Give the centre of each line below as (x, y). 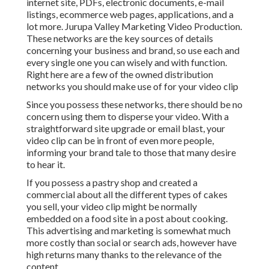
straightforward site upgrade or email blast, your (126, 128)
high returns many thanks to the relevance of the (124, 255)
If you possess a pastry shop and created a (112, 183)
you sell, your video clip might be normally (112, 207)
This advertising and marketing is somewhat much (128, 231)
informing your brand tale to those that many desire (131, 153)
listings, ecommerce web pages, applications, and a (130, 14)
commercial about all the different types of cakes (127, 195)
